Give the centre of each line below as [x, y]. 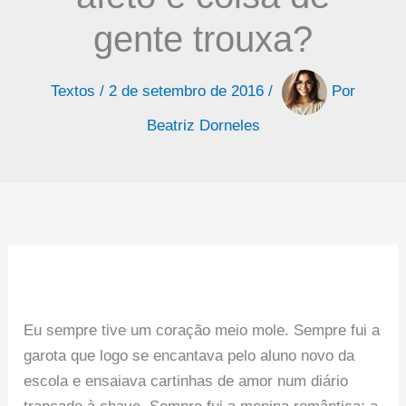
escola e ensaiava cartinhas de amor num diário [186, 381]
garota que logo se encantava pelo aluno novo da [189, 355]
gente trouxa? [203, 39]
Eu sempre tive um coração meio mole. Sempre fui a [202, 330]
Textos [73, 92]
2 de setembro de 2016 [188, 92]
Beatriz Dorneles [203, 126]
